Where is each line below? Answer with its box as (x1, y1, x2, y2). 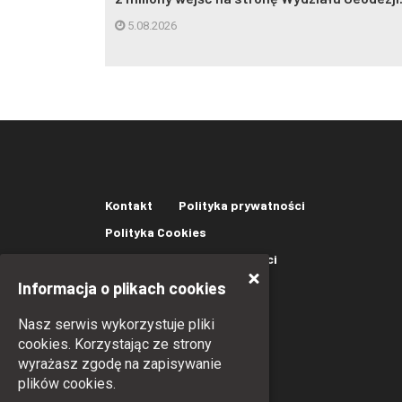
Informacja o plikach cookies (18, 278, 226, 298)
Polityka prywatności (179, 197, 305, 213)
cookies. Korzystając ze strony (18, 336, 212, 353)
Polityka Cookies (105, 224, 206, 240)
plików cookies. (18, 375, 116, 392)
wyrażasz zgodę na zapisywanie (18, 355, 222, 372)
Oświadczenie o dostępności (105, 251, 277, 267)
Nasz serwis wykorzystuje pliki (18, 316, 214, 333)
